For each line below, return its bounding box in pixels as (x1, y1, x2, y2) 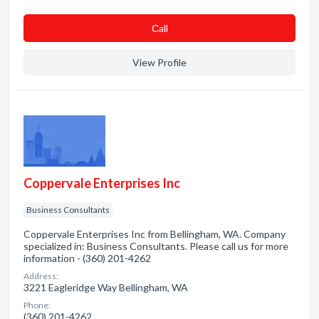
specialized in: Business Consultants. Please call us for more (23, 240, 288, 252)
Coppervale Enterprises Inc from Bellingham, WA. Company (23, 228, 286, 240)
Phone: (23, 300, 51, 310)
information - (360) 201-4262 (23, 252, 151, 264)
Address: (23, 271, 58, 281)
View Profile (132, 56, 187, 68)
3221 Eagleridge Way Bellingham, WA (23, 281, 188, 293)
